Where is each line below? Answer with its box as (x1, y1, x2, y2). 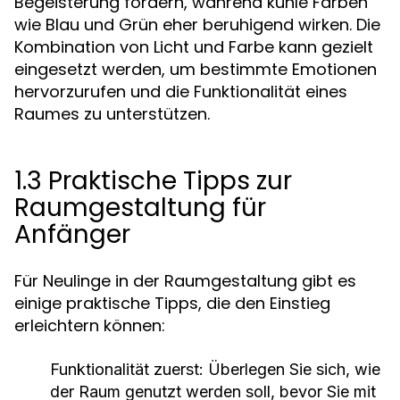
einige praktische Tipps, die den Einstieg (14, 292, 330, 314)
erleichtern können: (14, 314, 165, 337)
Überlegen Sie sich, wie (204, 360, 380, 379)
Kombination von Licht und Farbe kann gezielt (14, 36, 373, 58)
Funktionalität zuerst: (50, 360, 204, 379)
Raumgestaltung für (14, 190, 266, 225)
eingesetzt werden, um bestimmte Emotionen (14, 58, 377, 80)
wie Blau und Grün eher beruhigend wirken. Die (14, 13, 380, 36)
